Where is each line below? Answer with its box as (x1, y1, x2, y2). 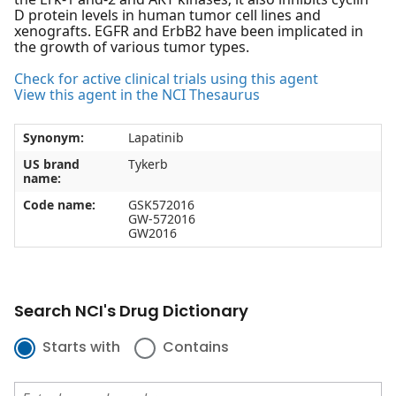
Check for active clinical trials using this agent (14, 69, 318, 89)
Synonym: (22, 129, 84, 147)
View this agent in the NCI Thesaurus (14, 85, 260, 105)
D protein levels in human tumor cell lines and (14, 5, 321, 26)
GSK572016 (127, 196, 194, 214)
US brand (22, 156, 80, 173)
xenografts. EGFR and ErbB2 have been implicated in (14, 21, 363, 42)
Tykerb (127, 156, 168, 173)
